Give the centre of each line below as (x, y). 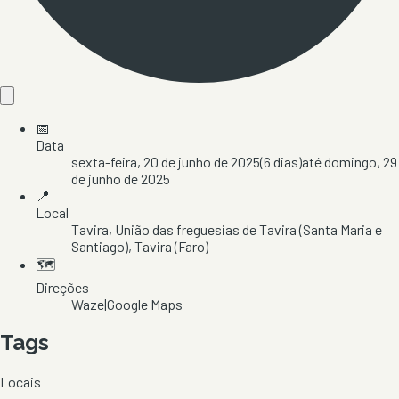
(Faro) (190, 246)
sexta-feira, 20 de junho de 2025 (166, 161)
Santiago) (100, 246)
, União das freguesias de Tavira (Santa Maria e (245, 229)
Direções (62, 287)
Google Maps (145, 304)
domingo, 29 (361, 161)
